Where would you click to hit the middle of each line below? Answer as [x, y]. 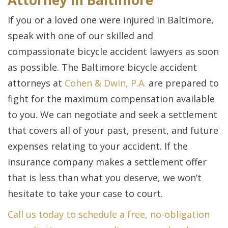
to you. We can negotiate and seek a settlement [112, 115]
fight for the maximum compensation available [111, 99]
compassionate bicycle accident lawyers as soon [113, 51]
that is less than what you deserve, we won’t [105, 178]
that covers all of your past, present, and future [113, 130]
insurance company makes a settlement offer [107, 162]
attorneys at [36, 83]
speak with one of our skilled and [80, 36]
